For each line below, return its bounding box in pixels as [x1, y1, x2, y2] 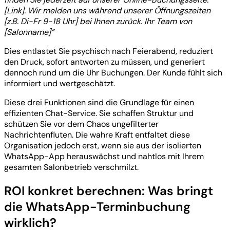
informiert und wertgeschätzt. [4, 78, 115, 89]
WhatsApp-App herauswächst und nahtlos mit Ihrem [4, 150, 204, 162]
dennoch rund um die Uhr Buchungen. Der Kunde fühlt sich [4, 67, 222, 78]
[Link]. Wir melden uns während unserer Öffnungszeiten [4, 5, 210, 16]
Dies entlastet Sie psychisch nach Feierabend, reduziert [4, 45, 213, 56]
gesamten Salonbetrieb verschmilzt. [4, 161, 139, 172]
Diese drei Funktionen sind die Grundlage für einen [4, 97, 194, 108]
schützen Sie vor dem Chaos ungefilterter [4, 118, 159, 129]
